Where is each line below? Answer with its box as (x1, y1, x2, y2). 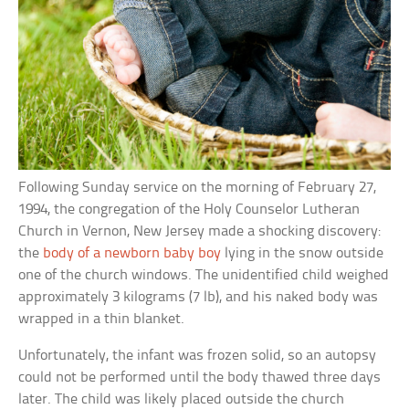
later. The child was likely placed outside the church (18, 391, 345, 407)
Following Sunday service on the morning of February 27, (18, 179, 377, 195)
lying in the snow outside (221, 245, 384, 261)
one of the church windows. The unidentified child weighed (18, 267, 390, 283)
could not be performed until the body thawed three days (18, 369, 382, 385)
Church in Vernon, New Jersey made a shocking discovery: (18, 223, 382, 239)
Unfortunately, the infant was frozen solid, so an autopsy (18, 347, 377, 363)
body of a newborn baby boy (43, 245, 222, 261)
